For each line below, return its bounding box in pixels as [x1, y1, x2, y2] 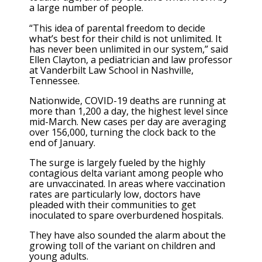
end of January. [29, 136, 95, 149]
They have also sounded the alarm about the [29, 229, 226, 242]
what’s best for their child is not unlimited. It [29, 32, 222, 45]
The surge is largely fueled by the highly [29, 156, 205, 169]
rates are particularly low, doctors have [29, 187, 201, 201]
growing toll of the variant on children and [29, 239, 215, 253]
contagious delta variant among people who [29, 166, 223, 180]
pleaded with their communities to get [29, 198, 196, 211]
